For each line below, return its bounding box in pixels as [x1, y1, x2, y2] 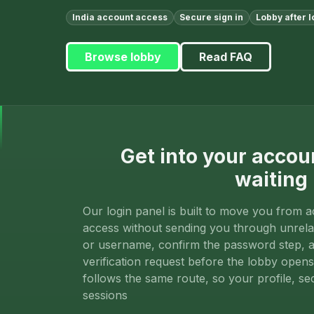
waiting [235, 168, 308, 192]
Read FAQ [199, 50, 252, 64]
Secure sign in [179, 12, 244, 23]
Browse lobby [85, 50, 161, 64]
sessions [83, 288, 128, 303]
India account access [71, 12, 168, 23]
